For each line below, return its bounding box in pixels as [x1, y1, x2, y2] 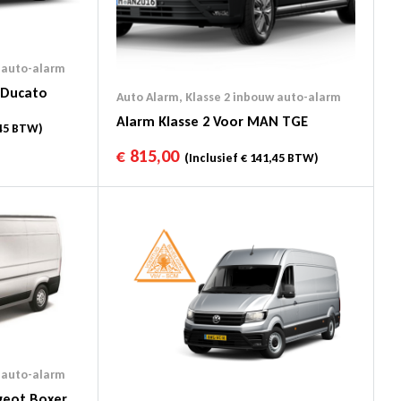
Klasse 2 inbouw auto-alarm [185, 90, 341, 106]
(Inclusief [179, 149, 241, 166]
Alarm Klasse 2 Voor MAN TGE [116, 113, 308, 131]
